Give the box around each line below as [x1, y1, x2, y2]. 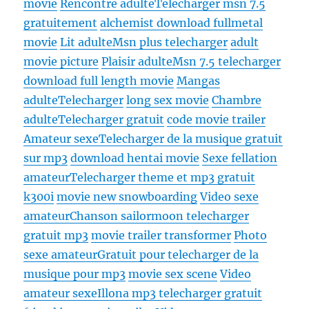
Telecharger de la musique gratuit [99, 132, 283, 146]
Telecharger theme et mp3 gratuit [70, 170, 256, 185]
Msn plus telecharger [112, 35, 228, 50]
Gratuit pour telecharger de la [97, 248, 259, 262]
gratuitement [23, 16, 98, 30]
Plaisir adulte [101, 54, 173, 69]
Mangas [177, 74, 221, 88]
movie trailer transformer [91, 228, 232, 243]
